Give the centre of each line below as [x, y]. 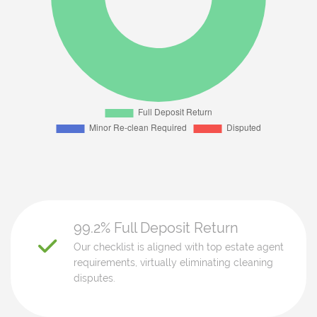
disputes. [94, 278]
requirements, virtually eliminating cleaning [173, 263]
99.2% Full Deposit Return [156, 227]
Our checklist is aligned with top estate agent [179, 247]
